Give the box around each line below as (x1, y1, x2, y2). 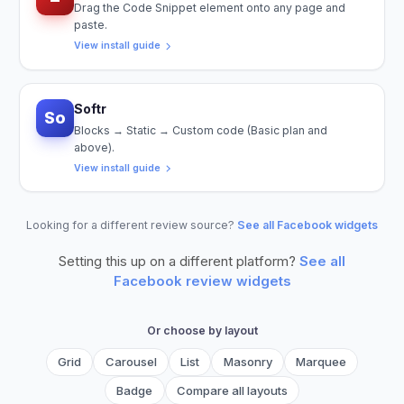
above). (73, 140, 115, 154)
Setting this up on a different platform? (59, 252, 296, 271)
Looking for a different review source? (26, 218, 234, 233)
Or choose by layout (146, 324, 258, 338)
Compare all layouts (176, 382, 288, 398)
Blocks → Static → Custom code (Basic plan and (73, 123, 327, 137)
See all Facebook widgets (237, 218, 378, 233)
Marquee (296, 354, 346, 370)
